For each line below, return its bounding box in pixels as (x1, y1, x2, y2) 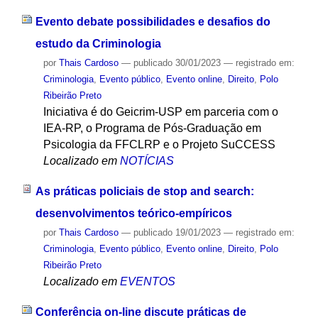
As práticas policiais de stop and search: (35, 185, 254, 197)
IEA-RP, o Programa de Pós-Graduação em (43, 122, 261, 135)
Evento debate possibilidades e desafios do (35, 16, 270, 28)
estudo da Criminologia (35, 38, 161, 50)
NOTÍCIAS (119, 155, 174, 168)
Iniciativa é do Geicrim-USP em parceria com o (43, 106, 278, 119)
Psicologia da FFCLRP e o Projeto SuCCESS (43, 138, 275, 151)
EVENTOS (119, 275, 175, 287)
